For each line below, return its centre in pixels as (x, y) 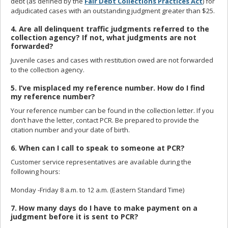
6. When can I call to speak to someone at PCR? (98, 148)
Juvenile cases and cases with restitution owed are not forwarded (112, 60)
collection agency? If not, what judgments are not (104, 37)
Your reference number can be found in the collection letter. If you (112, 110)
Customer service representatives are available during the (101, 162)
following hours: (35, 171)
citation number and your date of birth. (70, 130)
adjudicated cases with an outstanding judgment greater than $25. (113, 11)
